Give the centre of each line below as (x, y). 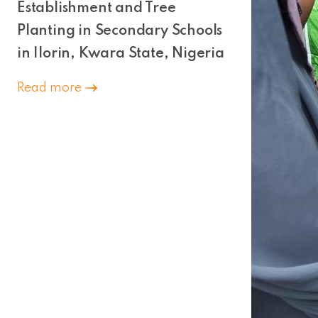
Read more (51, 88)
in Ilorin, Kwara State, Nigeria (121, 54)
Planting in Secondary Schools (120, 31)
